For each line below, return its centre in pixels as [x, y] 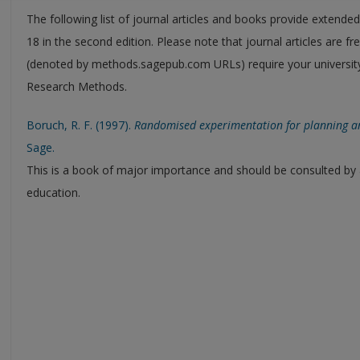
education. [53, 192]
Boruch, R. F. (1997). [80, 125]
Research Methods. [77, 86]
